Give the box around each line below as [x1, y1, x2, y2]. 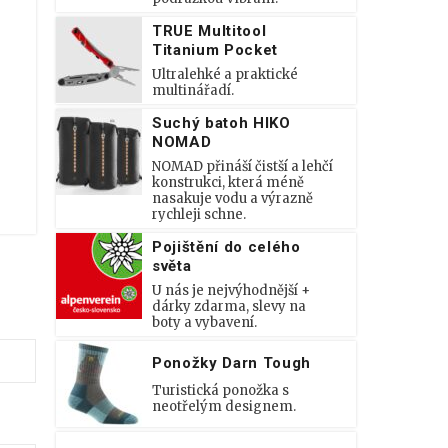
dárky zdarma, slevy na [152, 298, 306, 315]
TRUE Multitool [152, 22, 267, 40]
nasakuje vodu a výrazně [152, 190, 313, 207]
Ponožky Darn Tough [152, 353, 311, 372]
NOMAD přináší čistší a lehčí [152, 158, 333, 175]
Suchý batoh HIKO [152, 114, 291, 132]
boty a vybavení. [152, 314, 257, 331]
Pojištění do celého [152, 238, 301, 256]
